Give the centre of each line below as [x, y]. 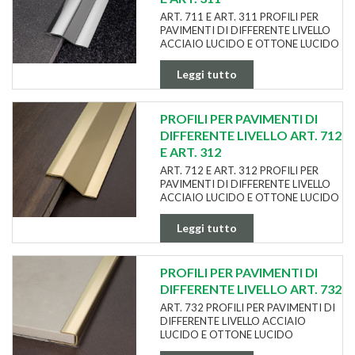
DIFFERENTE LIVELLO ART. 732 [250, 288]
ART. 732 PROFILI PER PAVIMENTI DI [247, 307]
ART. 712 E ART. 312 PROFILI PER [239, 170]
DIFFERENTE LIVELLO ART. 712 [250, 135]
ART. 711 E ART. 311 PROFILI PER [239, 16]
